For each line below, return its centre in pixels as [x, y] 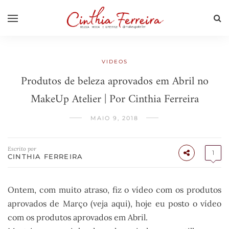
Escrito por [22, 149]
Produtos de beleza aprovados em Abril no [114, 82]
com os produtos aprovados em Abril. [78, 217]
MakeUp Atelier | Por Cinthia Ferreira [114, 99]
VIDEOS [114, 62]
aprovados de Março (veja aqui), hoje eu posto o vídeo [114, 203]
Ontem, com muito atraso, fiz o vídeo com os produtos [114, 190]
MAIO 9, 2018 [114, 118]
